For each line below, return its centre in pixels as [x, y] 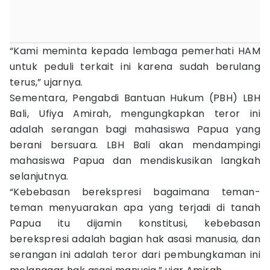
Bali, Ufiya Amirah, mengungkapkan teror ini [135, 114]
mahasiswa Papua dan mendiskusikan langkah [135, 161]
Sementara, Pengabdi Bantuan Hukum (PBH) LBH [135, 98]
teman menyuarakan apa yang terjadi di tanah [135, 208]
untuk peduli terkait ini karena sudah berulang [135, 67]
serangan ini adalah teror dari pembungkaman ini [135, 255]
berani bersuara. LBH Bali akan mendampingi [135, 145]
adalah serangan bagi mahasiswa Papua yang [135, 129]
